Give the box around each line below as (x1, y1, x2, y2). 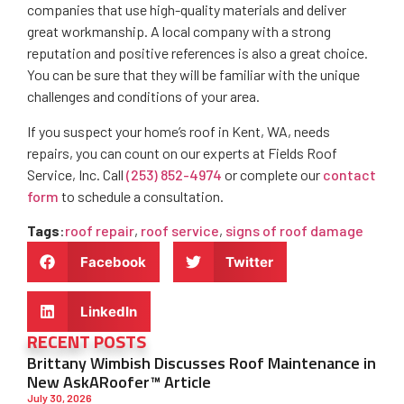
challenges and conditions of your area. (27, 87, 260, 106)
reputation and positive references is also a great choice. (27, 44, 368, 62)
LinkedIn (79, 302, 137, 320)
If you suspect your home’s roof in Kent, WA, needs (27, 122, 330, 140)
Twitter (225, 252, 273, 271)
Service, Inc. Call (27, 165, 126, 183)
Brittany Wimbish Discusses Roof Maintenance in (27, 351, 376, 376)
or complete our (222, 165, 323, 183)
